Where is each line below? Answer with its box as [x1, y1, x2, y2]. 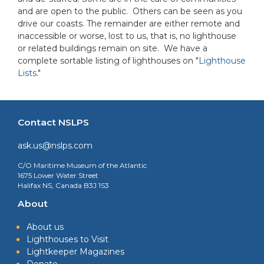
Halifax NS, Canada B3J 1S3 [18, 180, 109, 190]
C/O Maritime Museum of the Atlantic [18, 160, 147, 170]
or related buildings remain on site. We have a [18, 42, 207, 54]
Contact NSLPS [18, 116, 89, 128]
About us [27, 221, 64, 232]
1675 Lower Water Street [18, 170, 98, 180]
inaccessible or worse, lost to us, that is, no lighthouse [18, 30, 236, 41]
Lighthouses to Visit [27, 233, 108, 245]
